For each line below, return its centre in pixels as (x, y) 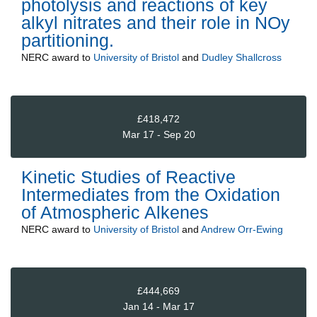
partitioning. (68, 41)
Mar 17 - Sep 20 (158, 134)
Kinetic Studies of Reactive (128, 177)
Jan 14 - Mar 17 (158, 307)
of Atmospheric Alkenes (115, 213)
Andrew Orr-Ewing (242, 230)
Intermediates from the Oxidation (151, 195)
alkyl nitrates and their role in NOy (156, 23)
